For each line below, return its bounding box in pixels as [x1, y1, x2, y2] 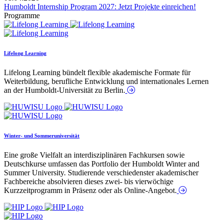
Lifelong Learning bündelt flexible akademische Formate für [4, 68, 191, 77]
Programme [4, 11, 40, 20]
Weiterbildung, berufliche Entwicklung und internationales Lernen [4, 77, 209, 85]
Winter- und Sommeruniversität [4, 132, 80, 138]
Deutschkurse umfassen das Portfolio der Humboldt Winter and [4, 159, 199, 168]
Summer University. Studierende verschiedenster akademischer [4, 168, 198, 177]
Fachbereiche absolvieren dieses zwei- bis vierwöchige [4, 177, 173, 186]
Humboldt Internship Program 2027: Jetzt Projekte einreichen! [4, 2, 196, 11]
